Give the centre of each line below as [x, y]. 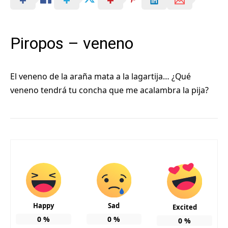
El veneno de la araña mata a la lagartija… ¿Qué [101, 76]
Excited [184, 207]
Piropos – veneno [72, 44]
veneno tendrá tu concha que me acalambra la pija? [109, 90]
